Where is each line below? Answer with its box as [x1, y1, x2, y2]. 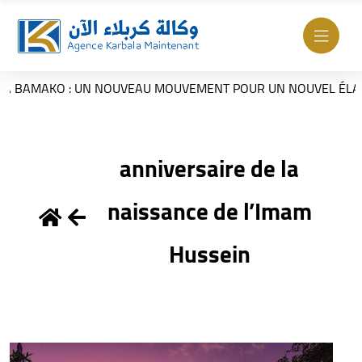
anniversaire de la [120, 146, 300, 190]
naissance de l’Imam [107, 189, 312, 233]
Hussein [168, 232, 250, 276]
